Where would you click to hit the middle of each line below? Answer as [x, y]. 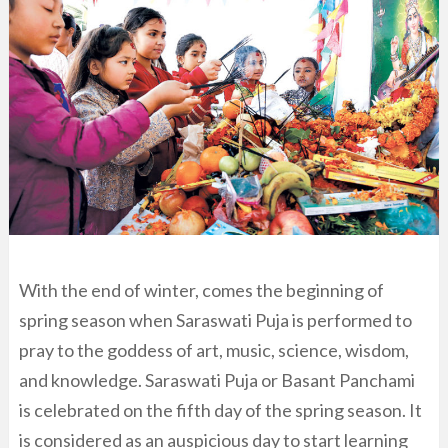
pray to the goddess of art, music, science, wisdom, [214, 350]
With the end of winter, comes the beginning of [201, 290]
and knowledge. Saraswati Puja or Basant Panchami [217, 380]
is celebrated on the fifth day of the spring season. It [220, 410]
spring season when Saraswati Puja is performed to [215, 320]
